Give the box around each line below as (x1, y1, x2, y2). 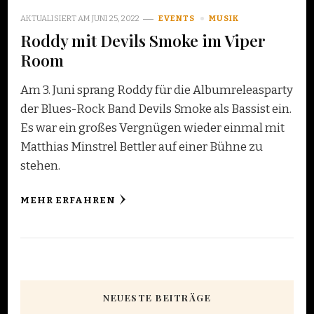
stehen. (20, 158, 60, 174)
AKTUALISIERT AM (20, 13, 92, 24)
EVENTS (158, 13, 195, 24)
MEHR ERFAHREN (20, 195, 116, 207)
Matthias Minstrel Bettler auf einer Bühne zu (20, 139, 263, 155)
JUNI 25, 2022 (92, 13, 139, 24)
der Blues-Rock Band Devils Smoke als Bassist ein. (20, 102, 292, 117)
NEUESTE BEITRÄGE (103, 292, 211, 304)
